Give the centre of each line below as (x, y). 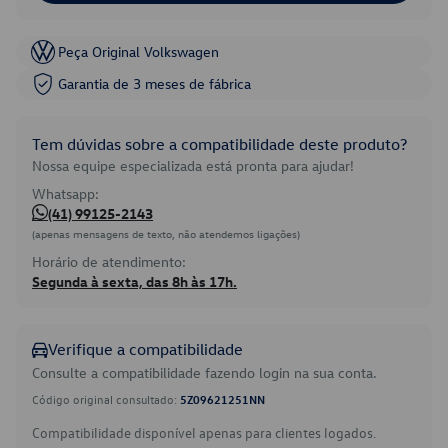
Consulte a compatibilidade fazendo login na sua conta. (204, 372)
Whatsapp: (65, 193)
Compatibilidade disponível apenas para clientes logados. (204, 432)
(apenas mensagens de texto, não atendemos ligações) (166, 233)
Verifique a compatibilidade (145, 349)
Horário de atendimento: (109, 261)
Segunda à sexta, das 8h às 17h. (134, 281)
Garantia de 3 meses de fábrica (154, 83)
